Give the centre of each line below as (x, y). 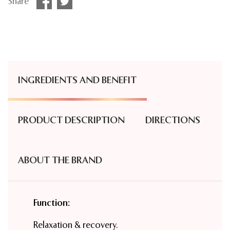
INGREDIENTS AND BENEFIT (77, 81)
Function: (52, 204)
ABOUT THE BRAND (60, 161)
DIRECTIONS (173, 121)
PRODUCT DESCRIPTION (71, 121)
